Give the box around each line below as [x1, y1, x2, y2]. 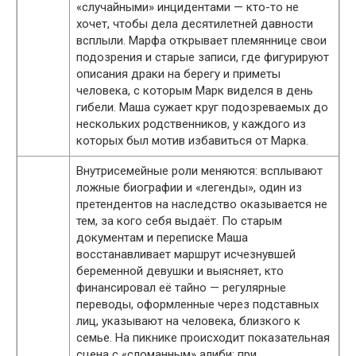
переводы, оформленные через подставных [76, 296, 319, 311]
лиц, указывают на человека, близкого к [76, 313, 300, 328]
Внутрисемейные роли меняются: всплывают [76, 163, 323, 178]
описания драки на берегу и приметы [76, 66, 281, 81]
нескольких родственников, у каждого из [76, 116, 306, 131]
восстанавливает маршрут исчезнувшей [76, 246, 296, 261]
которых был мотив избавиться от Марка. [76, 133, 308, 148]
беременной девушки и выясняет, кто [76, 263, 284, 278]
